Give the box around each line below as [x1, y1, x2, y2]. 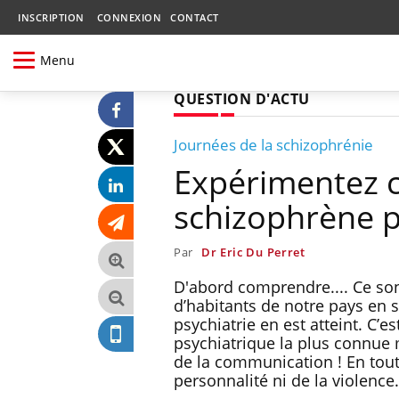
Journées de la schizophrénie [174, 134, 373, 155]
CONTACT [170, 11, 219, 24]
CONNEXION [96, 11, 161, 24]
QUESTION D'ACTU [174, 88, 310, 109]
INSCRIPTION [18, 11, 85, 24]
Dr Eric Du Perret [200, 243, 305, 260]
